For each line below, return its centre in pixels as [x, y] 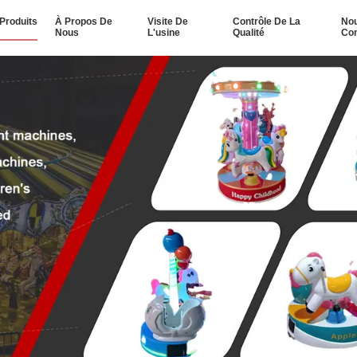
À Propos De [84, 22]
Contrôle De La [266, 22]
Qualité [248, 33]
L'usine [164, 33]
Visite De [168, 22]
